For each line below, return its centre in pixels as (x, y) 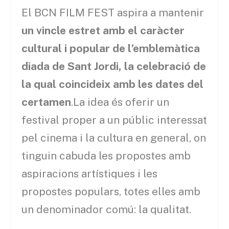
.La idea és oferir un (120, 102)
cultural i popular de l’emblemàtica (111, 48)
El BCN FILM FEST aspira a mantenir (113, 12)
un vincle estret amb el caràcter (103, 30)
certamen (47, 102)
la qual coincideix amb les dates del (113, 84)
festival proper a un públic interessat (114, 120)
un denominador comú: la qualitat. (107, 209)
